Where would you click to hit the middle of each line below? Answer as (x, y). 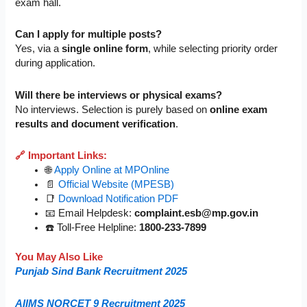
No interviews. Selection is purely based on (113, 109)
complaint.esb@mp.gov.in (197, 213)
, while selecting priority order (213, 49)
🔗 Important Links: (61, 156)
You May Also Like (59, 257)
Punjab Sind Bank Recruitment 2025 (101, 272)
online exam (239, 109)
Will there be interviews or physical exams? (119, 95)
